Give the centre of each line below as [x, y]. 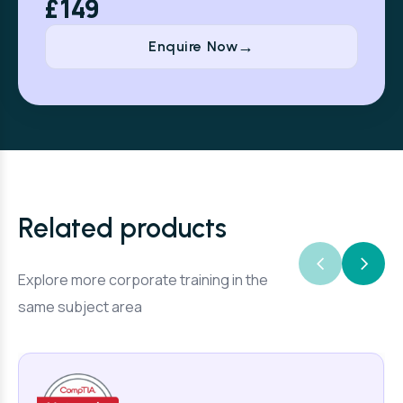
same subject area [80, 306]
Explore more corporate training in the [143, 279]
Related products [122, 228]
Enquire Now [193, 46]
